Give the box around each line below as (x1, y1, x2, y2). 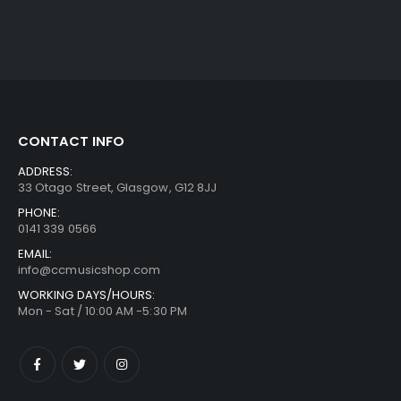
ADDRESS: (18, 163, 73, 181)
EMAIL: (18, 245, 53, 263)
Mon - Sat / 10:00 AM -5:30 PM (18, 303, 187, 320)
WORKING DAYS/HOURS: (18, 286, 156, 304)
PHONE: (18, 204, 61, 222)
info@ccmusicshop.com (18, 261, 161, 279)
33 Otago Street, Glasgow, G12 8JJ (18, 179, 218, 197)
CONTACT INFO (18, 132, 124, 151)
